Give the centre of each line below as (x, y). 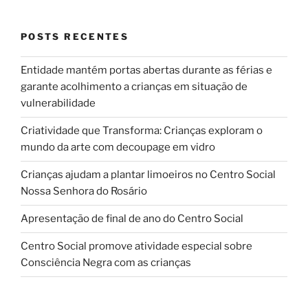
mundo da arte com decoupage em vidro (118, 147)
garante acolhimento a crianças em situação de (134, 87)
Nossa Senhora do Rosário (84, 191)
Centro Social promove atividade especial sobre (136, 246)
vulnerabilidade (58, 103)
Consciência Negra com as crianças (106, 263)
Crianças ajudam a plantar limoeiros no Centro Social (148, 175)
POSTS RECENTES (75, 37)
